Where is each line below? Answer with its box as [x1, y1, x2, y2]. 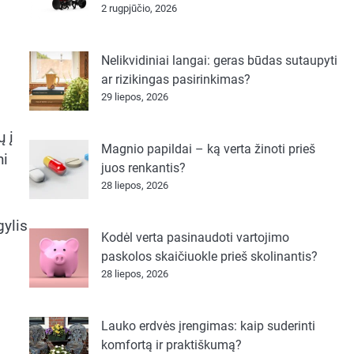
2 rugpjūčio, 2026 [100, 2, 177, 14]
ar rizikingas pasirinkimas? [100, 72, 250, 87]
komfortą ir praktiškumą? [100, 337, 242, 352]
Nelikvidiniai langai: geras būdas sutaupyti [100, 53, 337, 68]
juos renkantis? [100, 160, 186, 175]
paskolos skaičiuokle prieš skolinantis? [100, 249, 318, 264]
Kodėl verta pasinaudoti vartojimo [100, 230, 289, 245]
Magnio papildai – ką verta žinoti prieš [100, 141, 315, 156]
